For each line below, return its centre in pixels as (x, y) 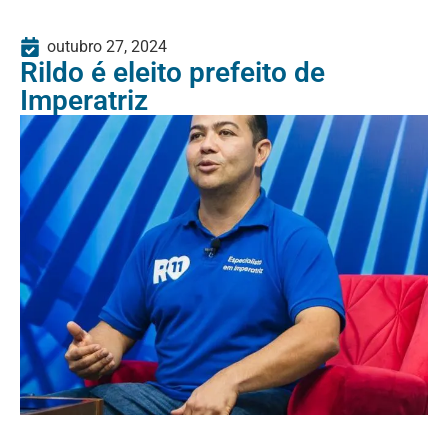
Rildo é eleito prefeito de (172, 73)
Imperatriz (84, 101)
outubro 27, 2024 (107, 47)
